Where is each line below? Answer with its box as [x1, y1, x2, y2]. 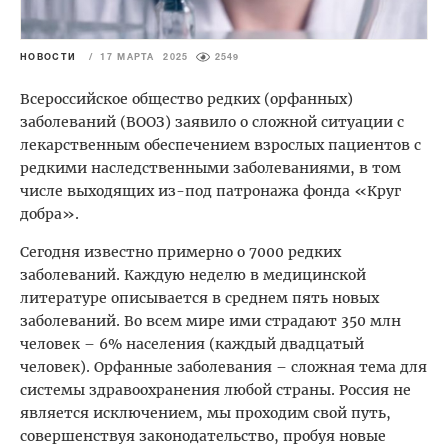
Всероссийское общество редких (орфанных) [20, 90, 353, 109]
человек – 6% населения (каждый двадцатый [20, 335, 364, 354]
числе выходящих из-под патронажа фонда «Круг [20, 182, 401, 201]
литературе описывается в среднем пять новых [20, 289, 379, 308]
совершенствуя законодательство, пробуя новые [20, 427, 386, 446]
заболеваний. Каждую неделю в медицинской [20, 266, 366, 285]
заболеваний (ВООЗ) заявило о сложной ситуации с [20, 113, 404, 132]
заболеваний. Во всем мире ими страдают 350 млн [20, 312, 401, 331]
